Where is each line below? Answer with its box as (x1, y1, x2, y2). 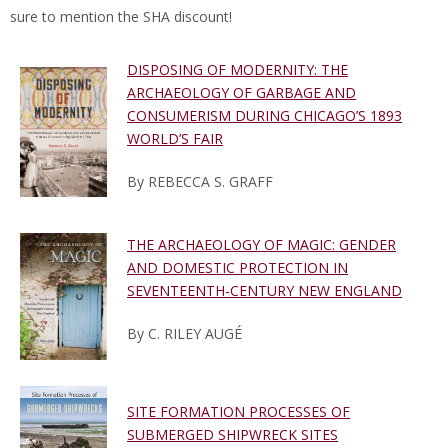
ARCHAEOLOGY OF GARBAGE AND (127, 83, 356, 103)
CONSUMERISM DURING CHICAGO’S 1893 (127, 106, 402, 126)
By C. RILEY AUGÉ (127, 324, 242, 344)
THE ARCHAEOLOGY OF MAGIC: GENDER (127, 235, 396, 255)
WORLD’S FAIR (127, 129, 223, 149)
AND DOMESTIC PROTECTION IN (127, 258, 348, 278)
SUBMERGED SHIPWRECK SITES (127, 425, 338, 445)
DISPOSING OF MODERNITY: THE (127, 60, 348, 80)
